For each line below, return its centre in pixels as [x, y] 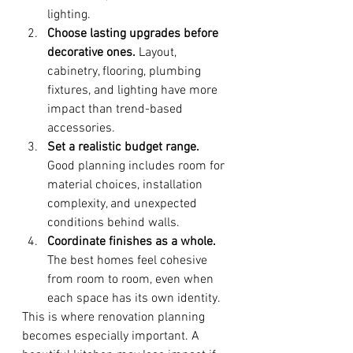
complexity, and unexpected [124, 204]
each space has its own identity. [134, 299]
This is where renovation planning [115, 318]
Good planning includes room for [137, 166]
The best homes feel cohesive [129, 261]
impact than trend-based [117, 110]
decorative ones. [91, 53]
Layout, [158, 53]
